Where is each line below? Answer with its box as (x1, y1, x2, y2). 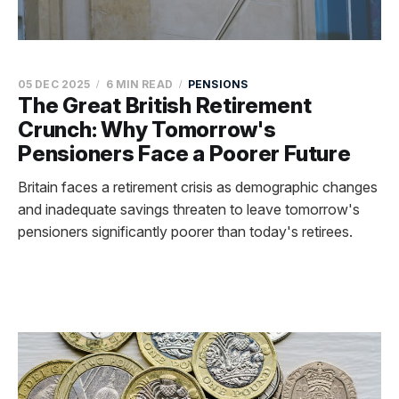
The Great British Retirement (18, 93, 312, 118)
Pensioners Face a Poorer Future (18, 141, 351, 167)
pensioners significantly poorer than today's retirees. (18, 223, 353, 240)
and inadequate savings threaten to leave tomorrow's (18, 200, 360, 218)
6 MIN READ (105, 77, 173, 91)
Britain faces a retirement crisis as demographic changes (18, 178, 378, 196)
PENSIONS (188, 77, 248, 91)
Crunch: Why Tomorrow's (18, 117, 276, 142)
